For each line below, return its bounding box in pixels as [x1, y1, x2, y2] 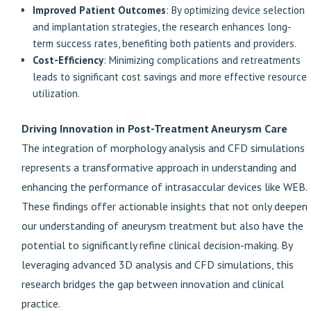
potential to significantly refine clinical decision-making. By [22, 238, 292, 252]
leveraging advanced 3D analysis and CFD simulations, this [22, 258, 294, 271]
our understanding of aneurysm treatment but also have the [22, 219, 303, 233]
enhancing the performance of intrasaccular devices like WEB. [22, 180, 307, 194]
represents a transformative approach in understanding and [22, 160, 296, 174]
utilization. [33, 87, 80, 100]
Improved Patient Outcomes [33, 3, 166, 17]
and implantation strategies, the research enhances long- [33, 20, 292, 33]
